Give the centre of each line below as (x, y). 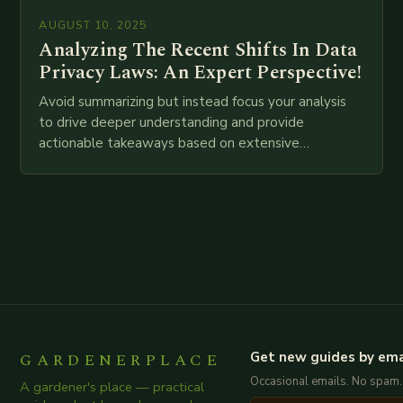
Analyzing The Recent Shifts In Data (198, 50)
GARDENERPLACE (121, 360)
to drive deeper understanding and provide (172, 122)
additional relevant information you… (152, 184)
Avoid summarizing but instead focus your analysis (193, 101)
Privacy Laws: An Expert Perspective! (200, 72)
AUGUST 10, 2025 (93, 24)
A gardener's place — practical (112, 386)
